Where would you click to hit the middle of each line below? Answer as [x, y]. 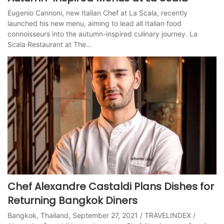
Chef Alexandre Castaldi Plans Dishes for [111, 186]
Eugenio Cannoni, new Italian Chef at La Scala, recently [97, 13]
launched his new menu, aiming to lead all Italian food [94, 23]
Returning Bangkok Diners [72, 200]
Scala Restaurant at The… [50, 44]
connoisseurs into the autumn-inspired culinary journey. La [102, 34]
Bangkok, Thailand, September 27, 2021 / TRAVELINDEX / [101, 215]
